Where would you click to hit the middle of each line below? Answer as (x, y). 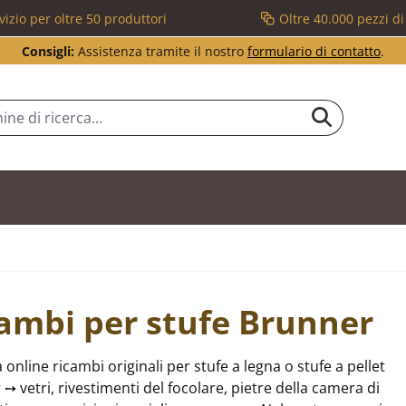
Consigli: (48, 51)
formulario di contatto (314, 51)
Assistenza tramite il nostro (161, 51)
